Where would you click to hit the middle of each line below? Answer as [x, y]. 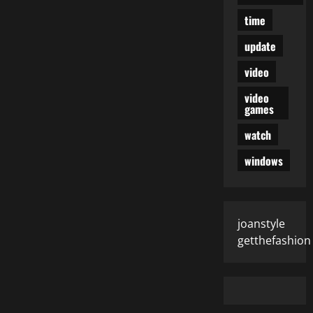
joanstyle [261, 224]
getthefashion [274, 241]
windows [263, 160]
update [260, 46]
